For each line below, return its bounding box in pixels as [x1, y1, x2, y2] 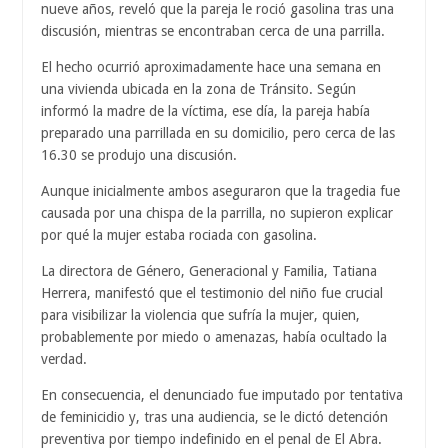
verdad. [41, 350, 87, 367]
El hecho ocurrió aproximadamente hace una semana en [41, 58, 381, 75]
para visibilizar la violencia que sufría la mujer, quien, [41, 306, 360, 323]
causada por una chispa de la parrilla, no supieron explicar [41, 204, 393, 221]
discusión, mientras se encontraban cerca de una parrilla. [41, 22, 385, 39]
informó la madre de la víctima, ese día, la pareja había [41, 102, 370, 119]
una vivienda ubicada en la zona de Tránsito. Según [41, 80, 356, 97]
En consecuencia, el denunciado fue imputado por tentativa [41, 386, 403, 403]
